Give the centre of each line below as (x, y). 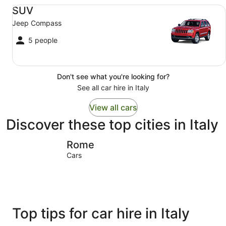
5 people (43, 40)
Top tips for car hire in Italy (101, 213)
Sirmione (204, 143)
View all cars (113, 107)
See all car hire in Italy (113, 88)
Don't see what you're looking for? (113, 76)
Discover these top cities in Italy (112, 125)
